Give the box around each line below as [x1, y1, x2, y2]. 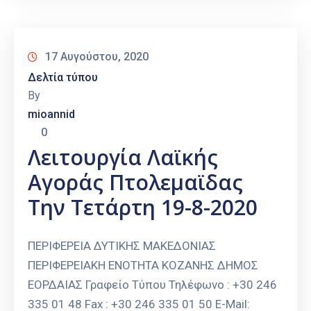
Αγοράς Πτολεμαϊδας [28, 168, 243, 197]
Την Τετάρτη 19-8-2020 [28, 193, 258, 222]
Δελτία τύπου [28, 71, 98, 85]
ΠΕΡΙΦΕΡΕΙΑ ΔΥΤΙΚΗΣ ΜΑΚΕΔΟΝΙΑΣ [28, 239, 216, 253]
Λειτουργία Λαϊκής [28, 143, 218, 172]
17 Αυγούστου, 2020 [45, 50, 149, 64]
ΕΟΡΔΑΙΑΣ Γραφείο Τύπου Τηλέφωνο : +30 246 [28, 278, 277, 292]
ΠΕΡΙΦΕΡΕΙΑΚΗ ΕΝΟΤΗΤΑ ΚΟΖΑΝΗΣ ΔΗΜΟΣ [28, 258, 258, 273]
